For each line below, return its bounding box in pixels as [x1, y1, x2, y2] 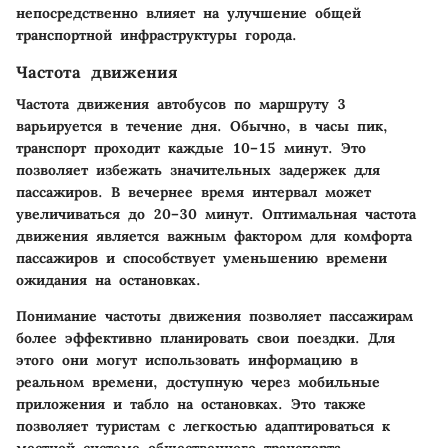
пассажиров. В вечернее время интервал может [16, 183, 371, 202]
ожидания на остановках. [16, 271, 201, 290]
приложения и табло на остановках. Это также [16, 395, 366, 414]
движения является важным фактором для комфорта [16, 227, 412, 246]
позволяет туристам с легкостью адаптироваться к [16, 417, 390, 436]
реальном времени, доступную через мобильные [16, 373, 380, 392]
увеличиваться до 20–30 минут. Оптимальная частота [16, 205, 416, 224]
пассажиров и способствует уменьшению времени [16, 249, 387, 268]
